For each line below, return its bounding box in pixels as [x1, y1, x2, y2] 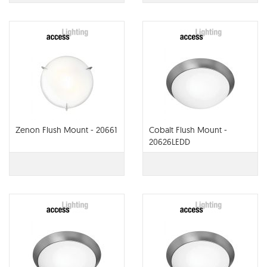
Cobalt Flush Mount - [149, 125, 227, 135]
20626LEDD [149, 136, 190, 147]
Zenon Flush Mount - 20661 [15, 125, 117, 135]
